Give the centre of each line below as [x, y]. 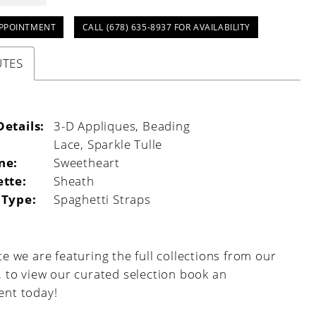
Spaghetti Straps [102, 199]
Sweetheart [87, 162]
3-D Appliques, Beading [122, 126]
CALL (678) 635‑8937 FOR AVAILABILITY [166, 26]
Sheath [74, 181]
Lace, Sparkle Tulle [108, 144]
